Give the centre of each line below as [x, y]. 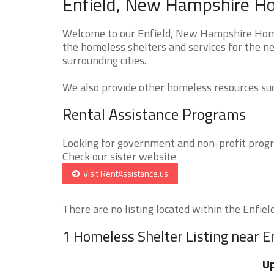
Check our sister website [119, 156]
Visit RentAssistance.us [124, 173]
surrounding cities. [104, 60]
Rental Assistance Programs [154, 114]
